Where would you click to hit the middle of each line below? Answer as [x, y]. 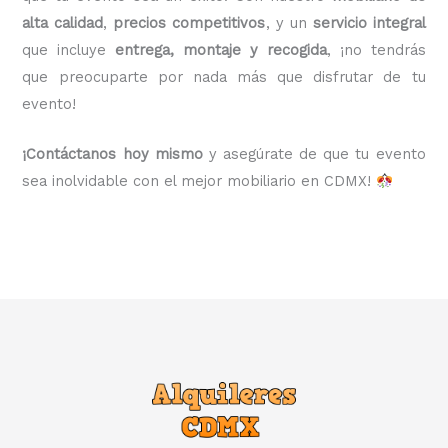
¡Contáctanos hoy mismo [112, 154]
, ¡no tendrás [376, 49]
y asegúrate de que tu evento [314, 154]
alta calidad [63, 22]
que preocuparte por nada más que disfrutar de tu [224, 76]
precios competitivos [189, 22]
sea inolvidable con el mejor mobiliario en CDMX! [199, 181]
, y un [289, 22]
